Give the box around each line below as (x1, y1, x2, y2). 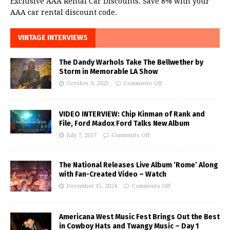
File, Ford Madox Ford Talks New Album (59, 119, 189, 128)
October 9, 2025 (66, 80, 109, 87)
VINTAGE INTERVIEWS (18, 33, 88, 42)
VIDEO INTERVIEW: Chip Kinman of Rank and (59, 109, 205, 119)
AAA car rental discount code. (10, 8, 117, 16)
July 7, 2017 (66, 131, 97, 139)
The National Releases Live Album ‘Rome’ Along (59, 160, 218, 169)
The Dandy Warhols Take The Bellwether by (59, 57, 203, 67)
